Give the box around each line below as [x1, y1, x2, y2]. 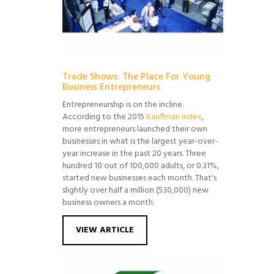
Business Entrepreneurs [62, 79, 160, 95]
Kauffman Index [146, 109, 202, 124]
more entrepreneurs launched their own [62, 122, 207, 136]
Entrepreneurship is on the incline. [62, 97, 183, 112]
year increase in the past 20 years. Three [62, 146, 206, 161]
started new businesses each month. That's [62, 171, 217, 185]
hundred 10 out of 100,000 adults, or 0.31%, [62, 158, 219, 173]
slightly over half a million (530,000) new [62, 183, 209, 198]
